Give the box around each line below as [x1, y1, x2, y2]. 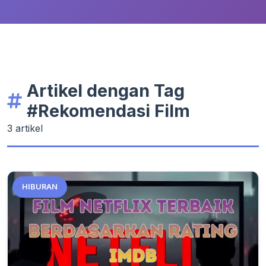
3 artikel [7, 122, 43, 134]
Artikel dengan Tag [27, 80, 185, 101]
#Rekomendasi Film [27, 100, 190, 121]
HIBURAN [22, 182, 58, 191]
